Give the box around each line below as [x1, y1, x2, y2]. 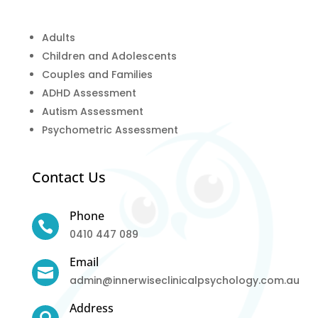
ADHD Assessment [41, 85, 136, 100]
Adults [41, 30, 75, 45]
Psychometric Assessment [41, 122, 178, 137]
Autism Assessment [41, 104, 143, 119]
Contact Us [31, 167, 106, 187]
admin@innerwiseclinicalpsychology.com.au [69, 273, 300, 287]
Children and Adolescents [41, 48, 177, 63]
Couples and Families [41, 67, 153, 82]
